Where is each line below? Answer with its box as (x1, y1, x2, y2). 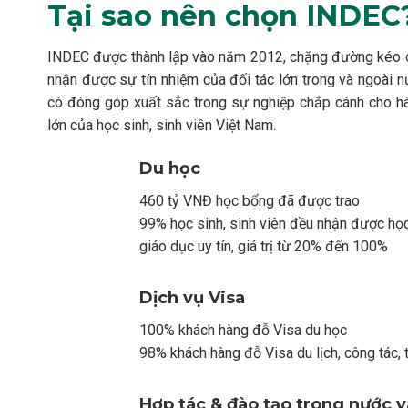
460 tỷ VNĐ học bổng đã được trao (139, 191, 360, 209)
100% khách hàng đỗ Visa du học (139, 321, 347, 339)
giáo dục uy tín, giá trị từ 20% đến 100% (139, 237, 388, 255)
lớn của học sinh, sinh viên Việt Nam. (47, 116, 276, 134)
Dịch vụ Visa (139, 287, 245, 308)
